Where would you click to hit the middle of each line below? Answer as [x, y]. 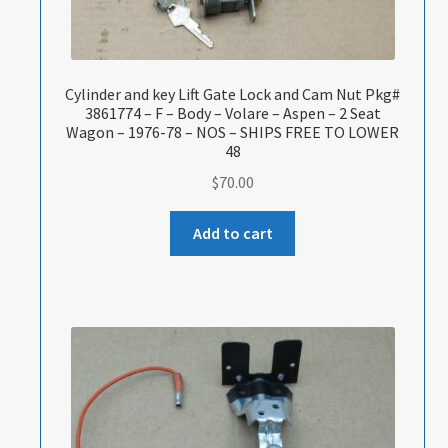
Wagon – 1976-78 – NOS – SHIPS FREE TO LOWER [233, 132]
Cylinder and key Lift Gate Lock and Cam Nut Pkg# [233, 94]
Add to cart [232, 232]
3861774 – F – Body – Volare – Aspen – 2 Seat [232, 113]
